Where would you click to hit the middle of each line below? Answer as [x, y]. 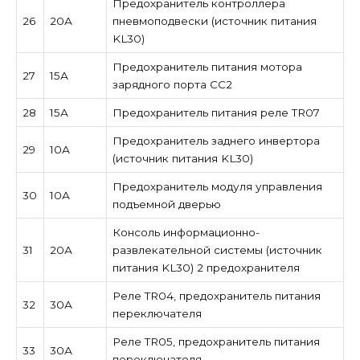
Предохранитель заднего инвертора [216, 140]
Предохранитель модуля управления [217, 186]
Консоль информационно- [186, 232]
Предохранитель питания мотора [207, 66]
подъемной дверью [166, 204]
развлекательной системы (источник [217, 250]
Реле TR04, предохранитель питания [216, 295]
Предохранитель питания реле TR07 [216, 112]
